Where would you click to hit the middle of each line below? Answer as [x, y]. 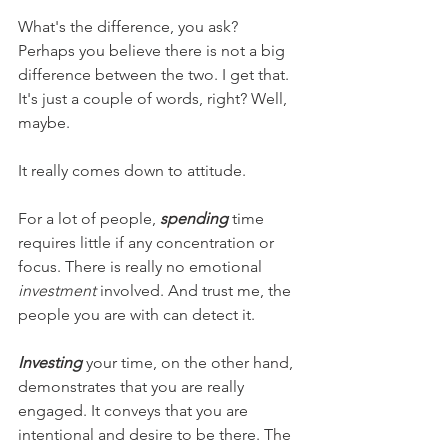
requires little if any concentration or [148, 242]
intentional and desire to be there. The [156, 434]
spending [194, 218]
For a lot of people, [89, 218]
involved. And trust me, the [195, 290]
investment [57, 290]
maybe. [44, 122]
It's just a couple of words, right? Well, [154, 98]
